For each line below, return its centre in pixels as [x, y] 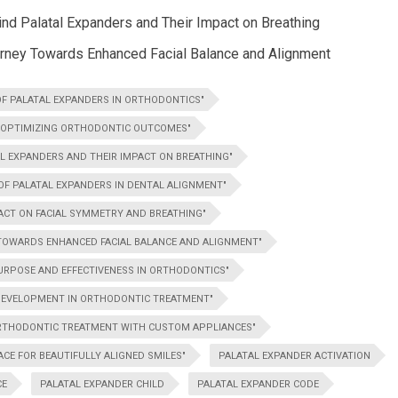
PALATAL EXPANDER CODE [258, 384]
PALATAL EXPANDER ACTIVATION [295, 356]
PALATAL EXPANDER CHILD [102, 384]
